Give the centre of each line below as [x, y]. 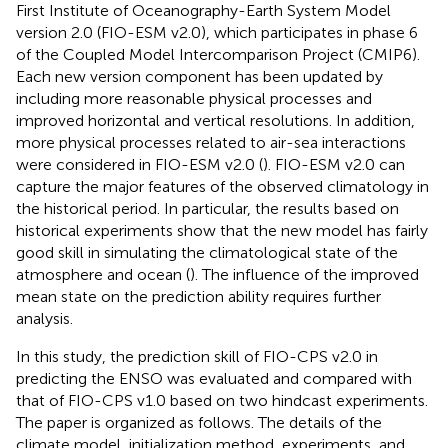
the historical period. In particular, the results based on [207, 208]
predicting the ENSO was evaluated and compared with [214, 378]
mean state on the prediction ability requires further [198, 296]
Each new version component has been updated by [199, 76]
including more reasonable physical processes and [194, 98]
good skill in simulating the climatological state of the [207, 252]
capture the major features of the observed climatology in [222, 186]
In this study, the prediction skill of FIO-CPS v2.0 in [197, 356]
